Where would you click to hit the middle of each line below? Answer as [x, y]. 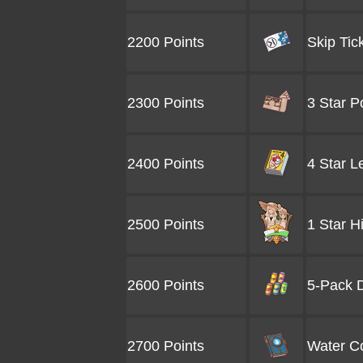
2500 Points [166, 224]
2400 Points [166, 164]
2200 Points [166, 42]
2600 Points [166, 285]
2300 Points [166, 103]
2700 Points [166, 346]
